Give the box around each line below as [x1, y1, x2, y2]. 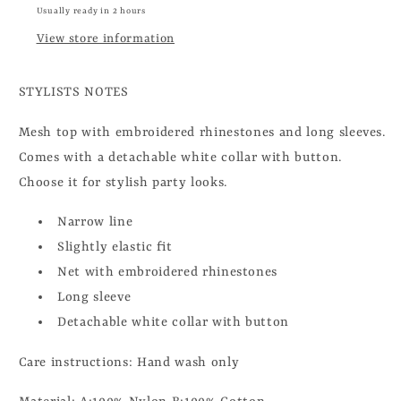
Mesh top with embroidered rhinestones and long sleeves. [18, 124, 386, 140]
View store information [36, 31, 175, 46]
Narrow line [57, 215, 133, 230]
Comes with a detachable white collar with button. [18, 149, 342, 165]
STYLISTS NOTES [18, 85, 129, 100]
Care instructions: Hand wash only [18, 354, 240, 370]
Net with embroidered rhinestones [57, 265, 278, 280]
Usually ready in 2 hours [36, 6, 146, 17]
